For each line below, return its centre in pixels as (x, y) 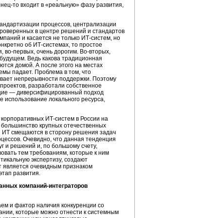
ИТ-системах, (52, 45)
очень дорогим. (57, 52)
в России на (91, 119)
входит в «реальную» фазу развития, (71, 5)
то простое (86, 45)
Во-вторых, (95, 52)
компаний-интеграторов (53, 186)
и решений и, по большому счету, (51, 146)
